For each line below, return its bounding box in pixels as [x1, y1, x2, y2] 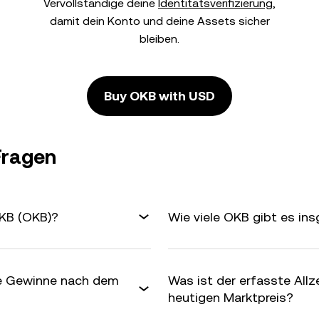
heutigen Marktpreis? [168, 290, 293, 305]
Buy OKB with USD [104, 88, 215, 103]
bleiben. [140, 32, 179, 46]
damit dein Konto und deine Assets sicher [49, 14, 270, 28]
